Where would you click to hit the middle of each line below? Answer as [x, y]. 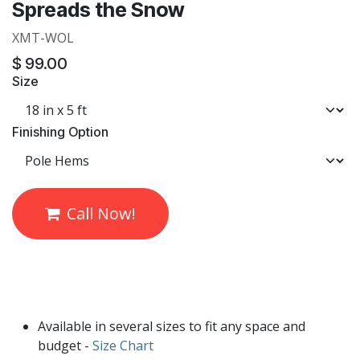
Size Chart [123, 346]
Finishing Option [60, 132]
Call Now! [101, 214]
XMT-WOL [43, 38]
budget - [65, 346]
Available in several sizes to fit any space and [172, 327]
